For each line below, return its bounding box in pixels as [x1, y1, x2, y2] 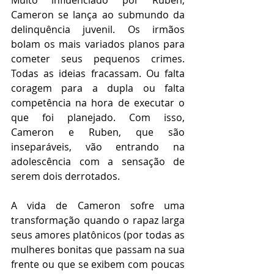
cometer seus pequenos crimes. [11, 52, 185, 66]
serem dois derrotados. [11, 169, 120, 183]
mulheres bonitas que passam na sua [11, 243, 185, 257]
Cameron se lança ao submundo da [11, 8, 185, 22]
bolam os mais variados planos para [11, 37, 185, 51]
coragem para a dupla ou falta [11, 81, 185, 95]
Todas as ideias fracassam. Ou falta [11, 67, 185, 81]
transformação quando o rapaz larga [11, 213, 185, 228]
